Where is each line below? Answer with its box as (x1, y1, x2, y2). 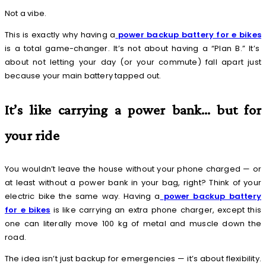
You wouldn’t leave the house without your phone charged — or (5, 163, 261, 175)
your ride (5, 127, 59, 144)
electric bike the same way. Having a (5, 191, 160, 202)
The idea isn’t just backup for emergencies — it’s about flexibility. (5, 253, 261, 265)
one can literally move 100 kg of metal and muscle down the (5, 218, 261, 230)
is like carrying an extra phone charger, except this (50, 204, 262, 216)
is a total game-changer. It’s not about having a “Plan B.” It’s (5, 43, 259, 55)
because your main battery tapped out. (5, 70, 161, 82)
